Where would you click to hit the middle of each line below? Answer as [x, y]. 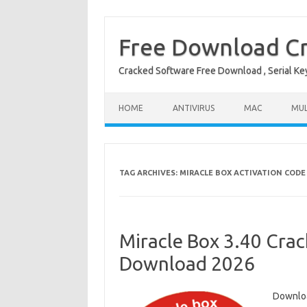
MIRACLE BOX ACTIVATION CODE [242, 173]
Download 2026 [187, 263]
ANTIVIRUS [194, 108]
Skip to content [137, 97]
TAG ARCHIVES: [149, 173]
